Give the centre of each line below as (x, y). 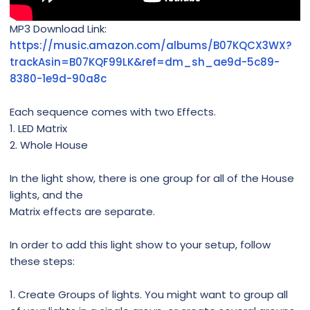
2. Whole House (49, 145)
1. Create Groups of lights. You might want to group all (149, 295)
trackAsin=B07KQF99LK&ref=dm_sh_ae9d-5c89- (145, 62)
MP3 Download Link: (58, 29)
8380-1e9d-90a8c (58, 79)
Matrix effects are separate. (82, 212)
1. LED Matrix (38, 129)
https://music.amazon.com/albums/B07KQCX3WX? (151, 46)
